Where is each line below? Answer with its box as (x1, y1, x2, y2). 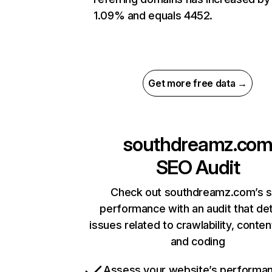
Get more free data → (148, 77, 247, 89)
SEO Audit (155, 155, 240, 179)
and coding (170, 235, 225, 248)
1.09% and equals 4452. (93, 9, 213, 22)
